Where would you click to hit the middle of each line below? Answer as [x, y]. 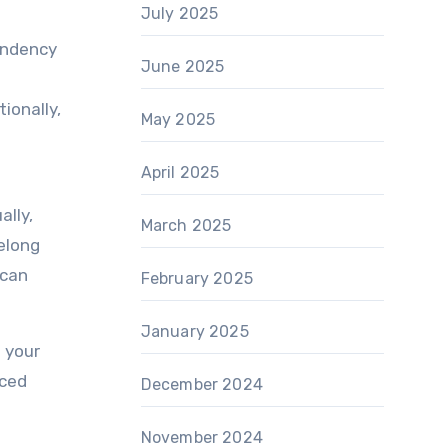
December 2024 [202, 384]
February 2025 [197, 278]
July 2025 [179, 13]
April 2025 [180, 172]
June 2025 [182, 66]
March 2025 [186, 225]
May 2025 [178, 119]
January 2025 [194, 331]
